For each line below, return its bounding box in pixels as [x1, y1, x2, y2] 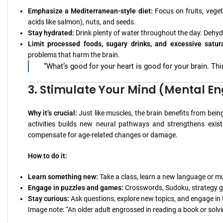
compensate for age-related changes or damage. [28, 130, 178, 139]
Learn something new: [28, 172, 98, 181]
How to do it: [28, 151, 67, 160]
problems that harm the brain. [28, 50, 120, 59]
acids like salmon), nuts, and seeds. [28, 17, 136, 26]
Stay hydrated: [28, 28, 74, 37]
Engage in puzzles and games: [28, 183, 123, 192]
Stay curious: [28, 194, 69, 203]
